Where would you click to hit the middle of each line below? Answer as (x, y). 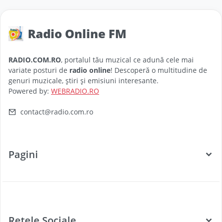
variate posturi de (39, 70)
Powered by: (30, 91)
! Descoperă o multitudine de (159, 70)
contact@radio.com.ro (57, 112)
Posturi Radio (34, 206)
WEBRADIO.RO (75, 91)
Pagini (23, 155)
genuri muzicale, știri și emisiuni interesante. (83, 81)
